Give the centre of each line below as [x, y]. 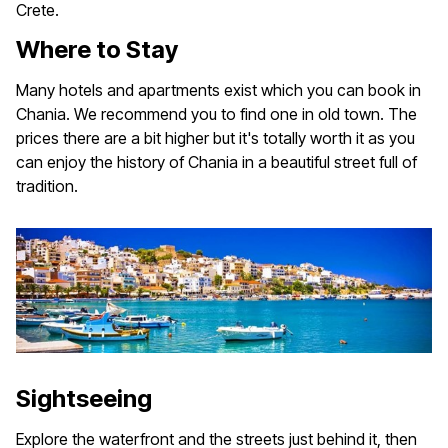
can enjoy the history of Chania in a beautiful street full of [216, 162]
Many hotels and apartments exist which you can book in [218, 90]
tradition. [47, 186]
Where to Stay [97, 50]
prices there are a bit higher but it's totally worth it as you [215, 138]
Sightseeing [84, 399]
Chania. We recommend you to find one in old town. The [216, 114]
